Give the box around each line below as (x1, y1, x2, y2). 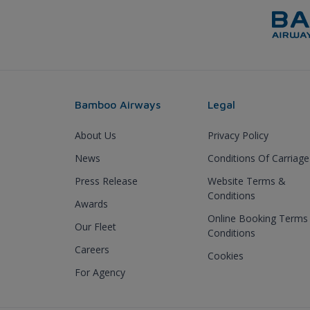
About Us (75, 128, 116, 142)
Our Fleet (75, 219, 116, 233)
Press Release (75, 174, 138, 188)
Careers (75, 242, 109, 256)
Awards (75, 197, 108, 210)
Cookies (208, 248, 244, 262)
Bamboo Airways (75, 98, 161, 111)
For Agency (75, 265, 125, 279)
